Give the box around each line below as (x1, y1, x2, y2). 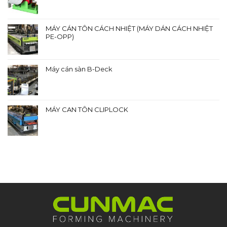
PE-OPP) (46, 32, 74, 41)
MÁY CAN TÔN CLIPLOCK (46, 105, 128, 114)
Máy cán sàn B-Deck (46, 65, 112, 73)
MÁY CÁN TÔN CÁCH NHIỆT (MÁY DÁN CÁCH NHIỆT (46, 24, 213, 33)
